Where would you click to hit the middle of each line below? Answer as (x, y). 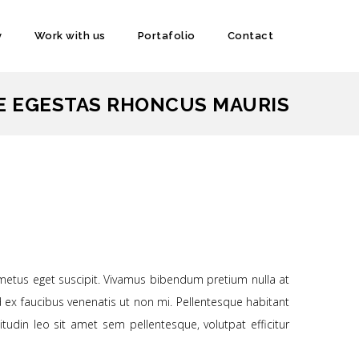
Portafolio (166, 36)
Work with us (70, 36)
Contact (250, 36)
